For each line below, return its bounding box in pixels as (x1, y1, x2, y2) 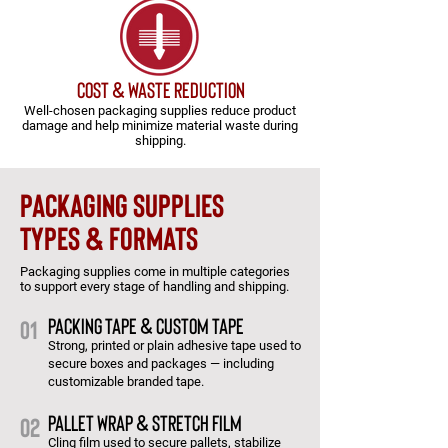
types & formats (20, 218, 198, 256)
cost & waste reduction (76, 76, 245, 102)
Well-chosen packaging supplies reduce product (24, 103, 296, 118)
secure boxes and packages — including (48, 356, 274, 371)
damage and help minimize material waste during (22, 118, 298, 133)
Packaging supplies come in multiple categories (20, 264, 290, 279)
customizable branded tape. (48, 374, 204, 389)
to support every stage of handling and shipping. (20, 279, 289, 294)
